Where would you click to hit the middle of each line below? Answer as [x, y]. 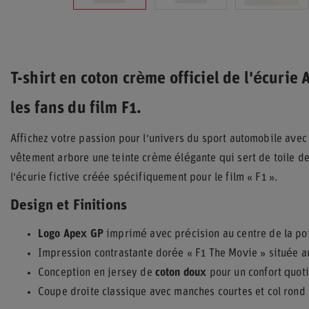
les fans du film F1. [76, 109]
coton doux [181, 273]
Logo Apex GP [71, 235]
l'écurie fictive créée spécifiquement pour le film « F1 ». [144, 178]
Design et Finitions [69, 206]
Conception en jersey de [97, 273]
